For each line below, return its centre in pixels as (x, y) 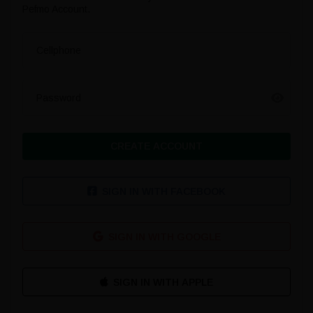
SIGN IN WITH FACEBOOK (164, 192)
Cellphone (59, 51)
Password (59, 98)
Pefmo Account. (56, 9)
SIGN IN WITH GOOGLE (164, 237)
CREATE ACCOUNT (156, 146)
